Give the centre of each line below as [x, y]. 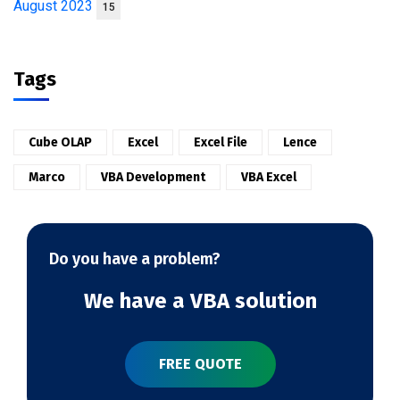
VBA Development [153, 177]
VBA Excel [269, 177]
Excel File [221, 142]
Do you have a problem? [135, 258]
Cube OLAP [60, 142]
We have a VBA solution [200, 300]
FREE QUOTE [200, 363]
